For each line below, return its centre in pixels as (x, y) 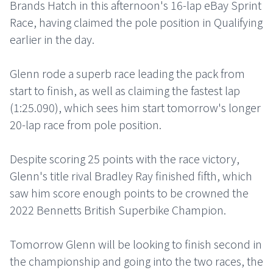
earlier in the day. (53, 39)
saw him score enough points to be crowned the (129, 193)
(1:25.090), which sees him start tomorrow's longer (135, 108)
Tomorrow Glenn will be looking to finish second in (136, 244)
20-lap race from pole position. (87, 125)
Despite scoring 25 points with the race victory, (125, 159)
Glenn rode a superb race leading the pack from (127, 73)
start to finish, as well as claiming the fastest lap (125, 90)
